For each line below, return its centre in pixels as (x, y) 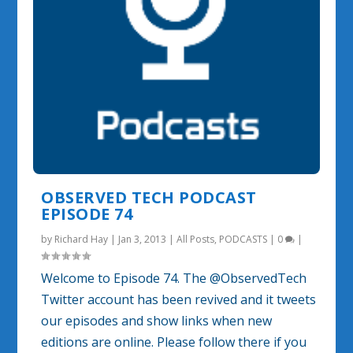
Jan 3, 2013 (143, 239)
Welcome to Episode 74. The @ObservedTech (174, 278)
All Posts (196, 239)
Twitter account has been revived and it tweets (179, 299)
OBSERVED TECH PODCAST (149, 197)
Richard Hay (82, 239)
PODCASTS (243, 239)
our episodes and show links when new (157, 320)
